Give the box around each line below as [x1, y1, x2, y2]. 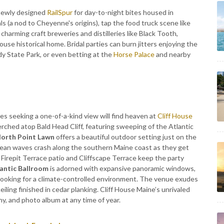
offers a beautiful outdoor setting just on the [54, 132, 196, 141]
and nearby [154, 50, 190, 58]
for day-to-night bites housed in [72, 8, 173, 16]
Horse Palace [113, 50, 154, 58]
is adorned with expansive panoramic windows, [48, 164, 195, 172]
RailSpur [47, 8, 72, 16]
